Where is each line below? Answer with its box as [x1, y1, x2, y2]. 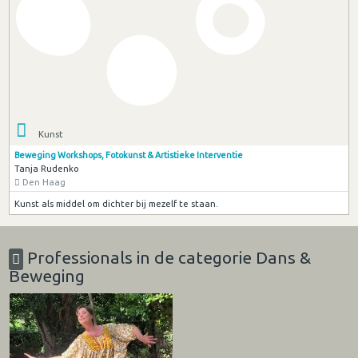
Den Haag [19, 176, 66, 187]
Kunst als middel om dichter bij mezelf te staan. [14, 197, 218, 209]
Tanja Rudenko [14, 162, 79, 173]
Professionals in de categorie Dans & [23, 248, 312, 268]
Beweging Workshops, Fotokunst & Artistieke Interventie [14, 149, 243, 160]
